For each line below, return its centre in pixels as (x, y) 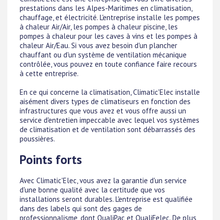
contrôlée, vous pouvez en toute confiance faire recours (108, 64)
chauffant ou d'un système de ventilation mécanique (103, 55)
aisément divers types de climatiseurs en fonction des (105, 101)
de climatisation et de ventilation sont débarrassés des (108, 129)
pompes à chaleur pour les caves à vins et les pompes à (109, 36)
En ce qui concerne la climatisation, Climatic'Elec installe (110, 92)
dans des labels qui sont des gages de (81, 209)
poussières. (37, 138)
